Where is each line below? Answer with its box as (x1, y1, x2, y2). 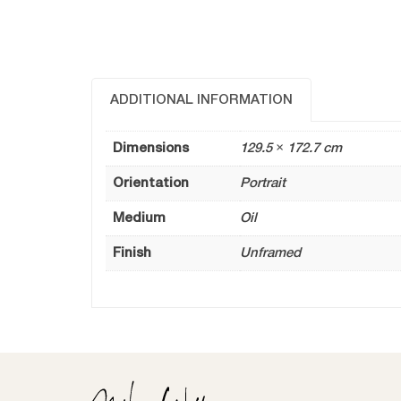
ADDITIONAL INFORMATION (110, 94, 293, 107)
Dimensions (113, 142, 189, 156)
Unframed (240, 247, 301, 260)
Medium (113, 212, 166, 226)
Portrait (240, 177, 286, 191)
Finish (113, 247, 151, 260)
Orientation (113, 177, 189, 191)
